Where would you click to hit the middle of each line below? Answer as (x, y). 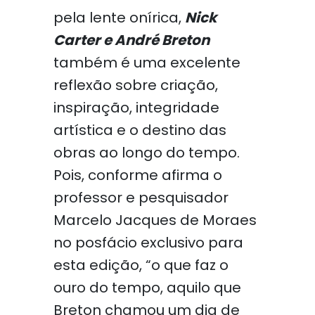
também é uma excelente (147, 63)
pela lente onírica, (119, 18)
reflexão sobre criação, (135, 85)
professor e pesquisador (141, 198)
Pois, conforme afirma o (137, 175)
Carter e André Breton (131, 40)
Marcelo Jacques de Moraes (155, 220)
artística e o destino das (140, 130)
